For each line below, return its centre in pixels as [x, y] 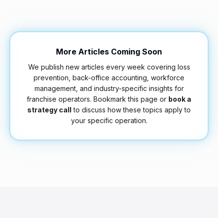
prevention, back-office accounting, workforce [109, 78]
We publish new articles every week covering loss [109, 67]
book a [180, 99]
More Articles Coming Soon [109, 52]
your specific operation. [109, 120]
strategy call [49, 110]
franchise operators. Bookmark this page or [98, 99]
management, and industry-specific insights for [109, 88]
